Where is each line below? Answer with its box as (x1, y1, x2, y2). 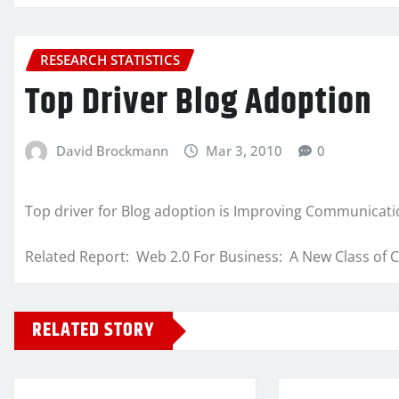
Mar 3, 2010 (206, 141, 283, 159)
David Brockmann (55, 141, 168, 159)
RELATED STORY (32, 315, 155, 346)
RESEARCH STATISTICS (40, 51, 180, 69)
